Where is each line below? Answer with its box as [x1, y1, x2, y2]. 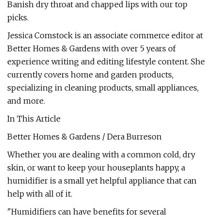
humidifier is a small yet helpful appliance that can [7, 176, 197, 186]
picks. [7, 13, 29, 22]
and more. [7, 96, 45, 106]
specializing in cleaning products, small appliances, [7, 83, 199, 93]
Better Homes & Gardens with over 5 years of [7, 44, 176, 53]
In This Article [7, 114, 61, 124]
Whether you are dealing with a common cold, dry [7, 150, 195, 159]
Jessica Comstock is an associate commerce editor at [7, 31, 203, 40]
